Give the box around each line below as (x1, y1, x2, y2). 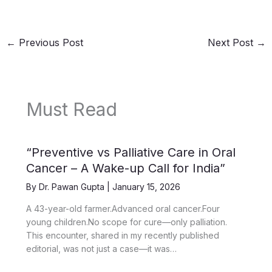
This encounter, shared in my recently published (25, 229, 219, 240)
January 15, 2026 (112, 181, 180, 192)
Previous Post (15, 36, 83, 49)
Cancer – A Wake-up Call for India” (25, 160, 225, 175)
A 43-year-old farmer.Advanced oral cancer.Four (25, 203, 220, 214)
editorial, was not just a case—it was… (25, 243, 177, 254)
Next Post (208, 36, 257, 49)
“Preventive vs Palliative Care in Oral (25, 144, 236, 160)
